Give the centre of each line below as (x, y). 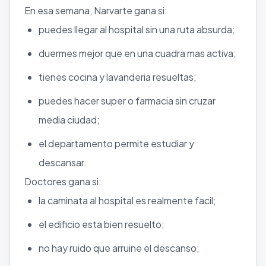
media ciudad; (69, 119)
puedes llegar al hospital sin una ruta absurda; (137, 29)
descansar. (63, 162)
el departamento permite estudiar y (116, 143)
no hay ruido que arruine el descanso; (119, 248)
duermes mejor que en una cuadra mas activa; (137, 53)
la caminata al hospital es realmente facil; (127, 200)
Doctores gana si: (63, 181)
